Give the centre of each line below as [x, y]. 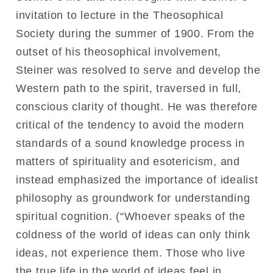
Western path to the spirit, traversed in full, [129, 88]
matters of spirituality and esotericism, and [128, 161]
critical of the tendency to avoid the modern [130, 125]
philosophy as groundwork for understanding [133, 198]
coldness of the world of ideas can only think [133, 234]
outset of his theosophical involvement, [119, 51]
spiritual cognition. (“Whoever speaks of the [131, 216]
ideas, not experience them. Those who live [131, 253]
